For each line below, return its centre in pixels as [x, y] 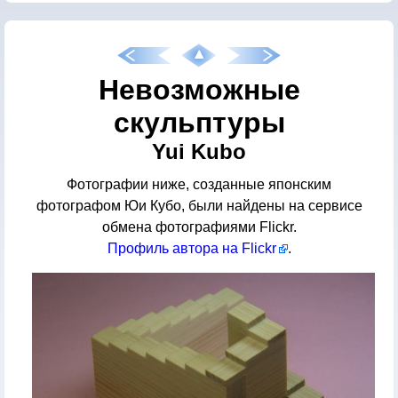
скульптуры [199, 123]
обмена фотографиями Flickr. [199, 227]
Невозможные [199, 90]
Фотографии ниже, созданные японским [199, 185]
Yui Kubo [199, 151]
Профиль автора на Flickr [191, 249]
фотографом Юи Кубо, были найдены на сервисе [199, 206]
